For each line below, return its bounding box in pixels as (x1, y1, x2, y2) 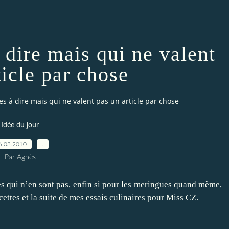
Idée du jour (1, 121, 39, 129)
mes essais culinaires (70, 192, 145, 202)
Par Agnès (4, 153, 36, 161)
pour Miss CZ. (145, 192, 198, 202)
